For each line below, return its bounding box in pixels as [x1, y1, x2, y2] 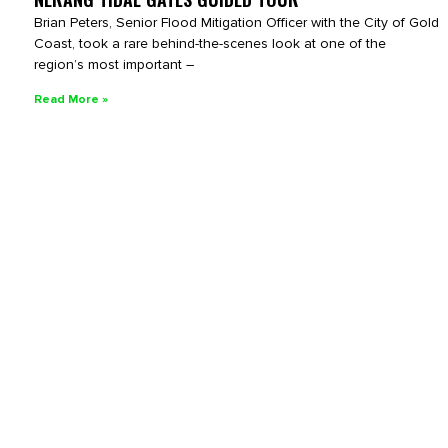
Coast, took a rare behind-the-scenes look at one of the [34, 34, 386, 52]
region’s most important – [34, 55, 194, 73]
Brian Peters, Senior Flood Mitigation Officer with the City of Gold [34, 13, 439, 31]
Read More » [34, 91, 108, 107]
